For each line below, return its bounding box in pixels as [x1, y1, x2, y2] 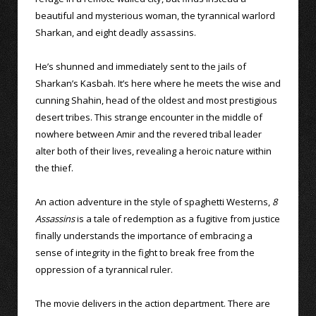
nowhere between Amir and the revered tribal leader [35, 127, 262, 140]
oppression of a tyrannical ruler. [35, 262, 173, 276]
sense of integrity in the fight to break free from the [35, 245, 255, 259]
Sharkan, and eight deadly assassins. [35, 25, 196, 39]
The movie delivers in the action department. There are [35, 296, 270, 310]
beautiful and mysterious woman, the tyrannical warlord [35, 8, 275, 22]
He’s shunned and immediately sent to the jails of [35, 59, 246, 73]
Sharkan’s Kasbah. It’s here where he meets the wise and [35, 76, 281, 90]
